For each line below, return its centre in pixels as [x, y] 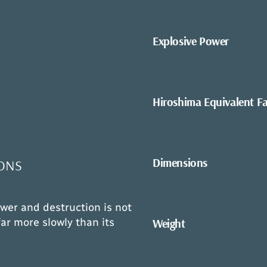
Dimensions [180, 162]
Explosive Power [191, 41]
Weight [169, 223]
